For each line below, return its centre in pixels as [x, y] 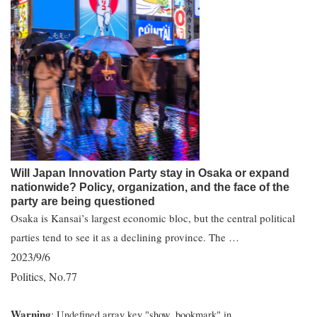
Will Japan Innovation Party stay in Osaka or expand [150, 173]
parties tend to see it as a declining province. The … [125, 237]
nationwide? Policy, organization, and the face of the [150, 187]
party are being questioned [83, 201]
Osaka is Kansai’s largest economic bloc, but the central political [153, 218]
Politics [27, 276]
